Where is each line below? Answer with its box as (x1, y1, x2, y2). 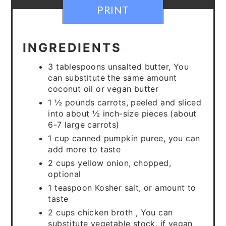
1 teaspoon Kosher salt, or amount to (48, 183, 196, 193)
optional (48, 169, 81, 179)
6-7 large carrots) (48, 120, 120, 130)
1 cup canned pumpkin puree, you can (48, 133, 200, 143)
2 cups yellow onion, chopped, (48, 158, 171, 168)
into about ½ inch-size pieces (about (48, 108, 197, 119)
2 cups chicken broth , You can (48, 207, 173, 217)
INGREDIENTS (23, 40, 122, 55)
